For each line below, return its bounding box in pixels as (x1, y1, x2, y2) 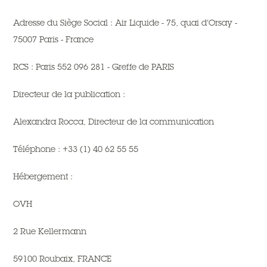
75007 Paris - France (13, 34, 94, 45)
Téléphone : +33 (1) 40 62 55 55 (13, 144, 139, 154)
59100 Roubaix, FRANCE (13, 253, 112, 264)
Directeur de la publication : (13, 89, 126, 100)
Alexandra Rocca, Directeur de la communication (13, 116, 215, 127)
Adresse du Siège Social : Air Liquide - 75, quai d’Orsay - (13, 17, 238, 28)
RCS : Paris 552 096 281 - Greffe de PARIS (13, 61, 175, 72)
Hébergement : (13, 171, 73, 182)
